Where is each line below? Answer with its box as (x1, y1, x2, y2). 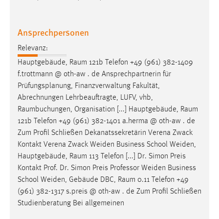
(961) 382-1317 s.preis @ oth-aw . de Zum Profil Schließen (18, 187, 201, 196)
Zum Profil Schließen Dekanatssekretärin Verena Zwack (18, 129, 193, 137)
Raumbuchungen (18, 105, 70, 113)
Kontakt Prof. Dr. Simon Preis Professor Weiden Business (18, 164, 196, 172)
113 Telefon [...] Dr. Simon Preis (87, 152, 186, 160)
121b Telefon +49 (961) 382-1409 (87, 58, 193, 66)
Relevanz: (18, 44, 48, 52)
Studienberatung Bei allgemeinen (18, 199, 124, 207)
